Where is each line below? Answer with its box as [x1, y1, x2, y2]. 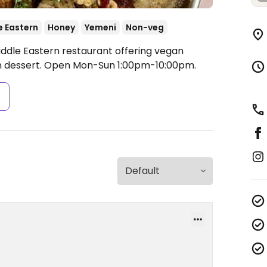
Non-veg [126, 21, 164, 33]
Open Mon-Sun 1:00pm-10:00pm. [44, 58, 196, 72]
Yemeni [85, 21, 116, 33]
